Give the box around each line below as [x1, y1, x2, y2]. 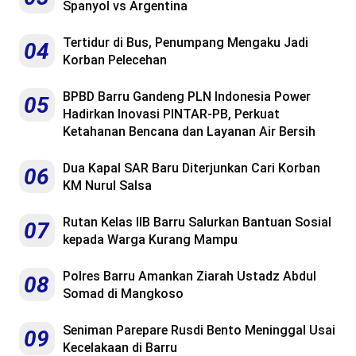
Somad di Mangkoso [63, 285, 184, 301]
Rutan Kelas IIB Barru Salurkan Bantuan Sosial [63, 214, 331, 230]
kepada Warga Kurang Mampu [63, 231, 238, 247]
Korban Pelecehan [63, 52, 167, 68]
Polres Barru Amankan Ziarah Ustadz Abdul [63, 268, 316, 284]
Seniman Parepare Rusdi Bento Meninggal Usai [63, 322, 335, 338]
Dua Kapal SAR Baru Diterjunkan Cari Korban [63, 160, 320, 176]
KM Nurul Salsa [63, 177, 152, 193]
